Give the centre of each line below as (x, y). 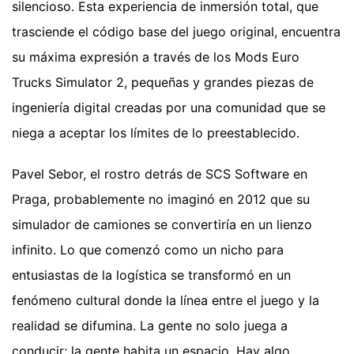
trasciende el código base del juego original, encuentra (176, 32)
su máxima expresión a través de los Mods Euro (156, 57)
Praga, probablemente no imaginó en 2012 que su (161, 200)
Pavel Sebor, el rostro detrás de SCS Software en (160, 174)
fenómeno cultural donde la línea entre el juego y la (166, 301)
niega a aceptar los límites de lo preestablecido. (156, 133)
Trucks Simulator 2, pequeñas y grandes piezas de (163, 83)
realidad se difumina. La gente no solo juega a (150, 326)
